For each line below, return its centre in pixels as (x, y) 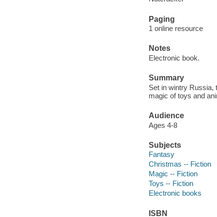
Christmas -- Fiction (180, 164)
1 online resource (176, 29)
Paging (162, 19)
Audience (166, 116)
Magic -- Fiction (173, 174)
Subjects (165, 145)
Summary (166, 78)
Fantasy (161, 155)
